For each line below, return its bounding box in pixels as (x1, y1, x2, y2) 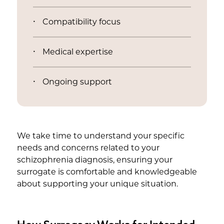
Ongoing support (42, 78, 112, 86)
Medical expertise (42, 48, 113, 56)
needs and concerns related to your (16, 144, 159, 152)
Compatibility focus (42, 18, 120, 26)
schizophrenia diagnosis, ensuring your (16, 156, 172, 164)
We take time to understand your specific (16, 132, 184, 140)
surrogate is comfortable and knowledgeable (16, 168, 197, 176)
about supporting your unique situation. (16, 180, 178, 188)
